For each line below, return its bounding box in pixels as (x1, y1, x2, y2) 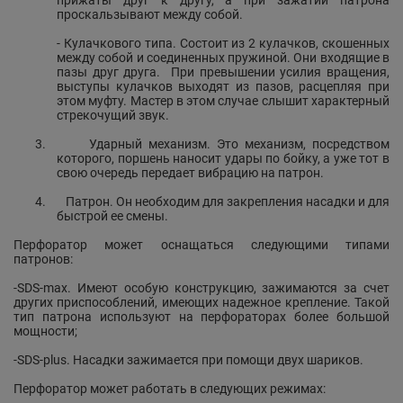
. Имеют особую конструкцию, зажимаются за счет (67, 281, 390, 295)
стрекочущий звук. (57, 108, 169, 122)
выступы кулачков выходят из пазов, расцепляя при (57, 79, 390, 94)
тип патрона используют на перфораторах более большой (13, 309, 390, 324)
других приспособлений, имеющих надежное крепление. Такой (13, 295, 390, 309)
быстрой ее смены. (57, 209, 168, 223)
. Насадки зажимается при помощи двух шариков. (67, 353, 363, 367)
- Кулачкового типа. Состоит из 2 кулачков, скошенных (57, 36, 390, 50)
